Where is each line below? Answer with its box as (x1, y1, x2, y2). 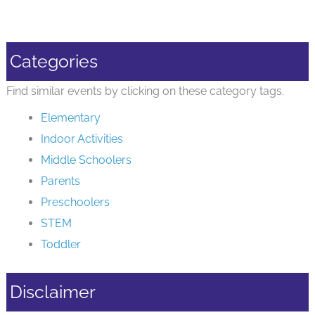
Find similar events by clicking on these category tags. (6, 84, 284, 98)
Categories (9, 51, 98, 72)
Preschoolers (41, 195, 110, 210)
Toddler (41, 238, 82, 252)
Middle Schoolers (41, 153, 132, 167)
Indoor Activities (41, 132, 124, 146)
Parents (41, 174, 81, 188)
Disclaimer (9, 281, 96, 302)
